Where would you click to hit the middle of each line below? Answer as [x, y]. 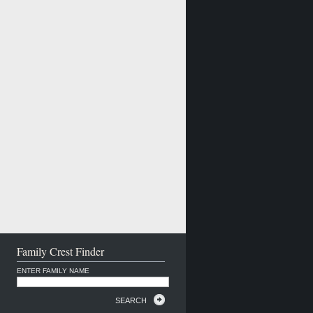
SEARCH [132, 300]
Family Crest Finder [61, 251]
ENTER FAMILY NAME [53, 271]
